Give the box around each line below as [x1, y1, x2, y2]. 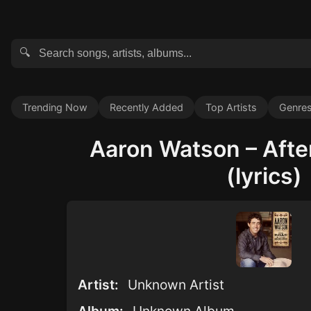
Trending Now [22, 101, 87, 113]
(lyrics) [226, 162, 302, 190]
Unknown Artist [128, 276, 224, 293]
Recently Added [110, 101, 183, 113]
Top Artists [205, 101, 257, 113]
